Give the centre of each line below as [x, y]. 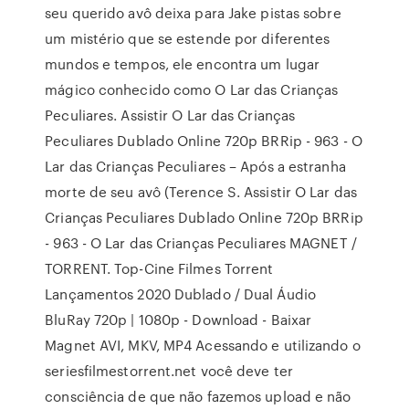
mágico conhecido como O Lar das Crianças [192, 89]
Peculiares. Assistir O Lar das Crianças [170, 115]
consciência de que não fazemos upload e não [198, 396]
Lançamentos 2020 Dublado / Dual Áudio [180, 294]
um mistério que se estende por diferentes [188, 38]
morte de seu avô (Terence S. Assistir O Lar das [201, 192]
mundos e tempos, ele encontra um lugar [183, 64]
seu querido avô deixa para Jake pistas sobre [193, 13]
